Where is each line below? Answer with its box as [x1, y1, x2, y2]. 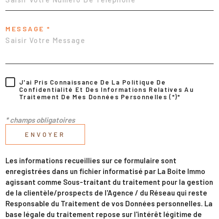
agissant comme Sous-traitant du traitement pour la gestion [5, 177, 213, 187]
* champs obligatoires [5, 115, 75, 125]
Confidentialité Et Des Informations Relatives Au [19, 86, 194, 94]
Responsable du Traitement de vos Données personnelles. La [5, 199, 213, 208]
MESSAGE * [5, 24, 51, 33]
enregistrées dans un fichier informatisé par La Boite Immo [5, 167, 205, 176]
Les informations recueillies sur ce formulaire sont [5, 156, 176, 165]
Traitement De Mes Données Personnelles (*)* [19, 93, 181, 101]
